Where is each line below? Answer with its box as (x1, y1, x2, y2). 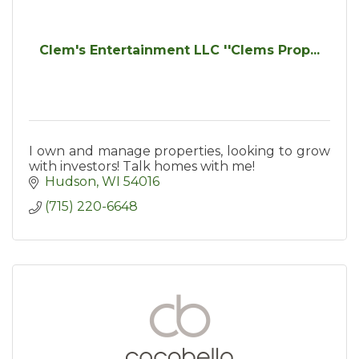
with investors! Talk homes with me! (29, 159, 255, 175)
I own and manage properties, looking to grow (29, 143, 330, 159)
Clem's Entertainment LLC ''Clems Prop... (39, 42, 320, 58)
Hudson (45, 174, 96, 190)
